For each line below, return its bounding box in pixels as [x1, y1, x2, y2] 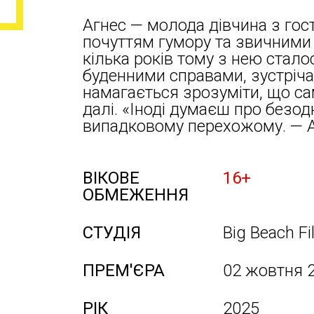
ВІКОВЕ [83, 168, 139, 188]
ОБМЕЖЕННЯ [83, 185, 189, 205]
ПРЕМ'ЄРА [83, 261, 165, 280]
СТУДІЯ [83, 223, 141, 243]
